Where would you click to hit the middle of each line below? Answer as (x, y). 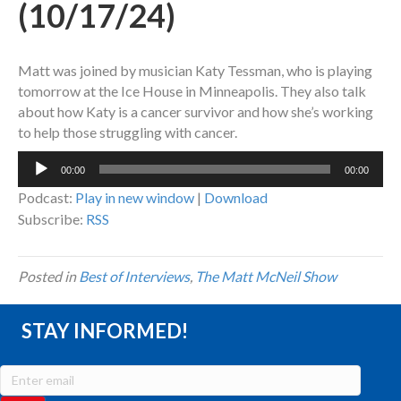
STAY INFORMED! (105, 331)
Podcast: (47, 198)
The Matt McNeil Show (266, 277)
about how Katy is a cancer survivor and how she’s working (196, 112)
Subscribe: (52, 219)
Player (37, 182)
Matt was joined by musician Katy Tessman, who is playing (195, 71)
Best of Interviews (134, 277)
